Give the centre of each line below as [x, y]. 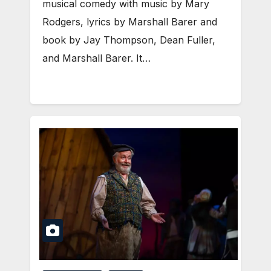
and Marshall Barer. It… [96, 58]
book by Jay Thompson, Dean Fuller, [129, 40]
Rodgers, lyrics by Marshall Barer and [130, 21]
